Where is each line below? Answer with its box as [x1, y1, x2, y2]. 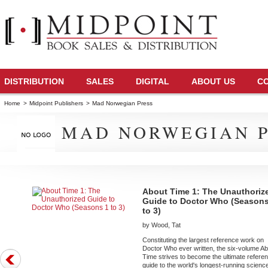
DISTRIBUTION [4, 77, 65, 86]
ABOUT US [191, 77, 236, 86]
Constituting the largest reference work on [142, 236, 264, 244]
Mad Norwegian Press [92, 100, 153, 106]
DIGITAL [136, 77, 170, 86]
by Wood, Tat [142, 221, 181, 229]
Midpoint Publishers [29, 100, 84, 106]
